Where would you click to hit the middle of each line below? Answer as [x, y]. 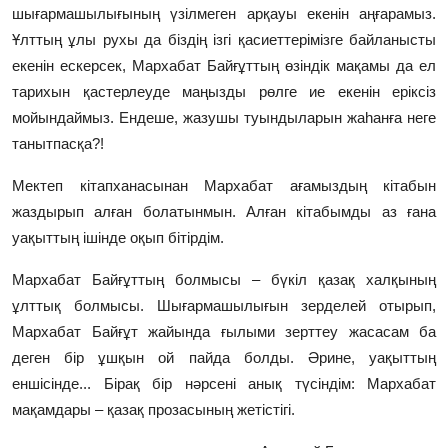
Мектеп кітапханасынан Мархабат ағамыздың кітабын [224, 186]
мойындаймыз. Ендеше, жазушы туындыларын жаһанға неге [224, 118]
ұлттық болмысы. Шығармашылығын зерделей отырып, [224, 306]
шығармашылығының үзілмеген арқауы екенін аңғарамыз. [224, 14]
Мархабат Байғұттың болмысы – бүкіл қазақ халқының [224, 280]
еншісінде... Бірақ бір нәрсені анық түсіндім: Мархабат [224, 384]
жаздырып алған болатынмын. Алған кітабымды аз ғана [224, 212]
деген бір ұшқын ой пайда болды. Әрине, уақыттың [224, 358]
